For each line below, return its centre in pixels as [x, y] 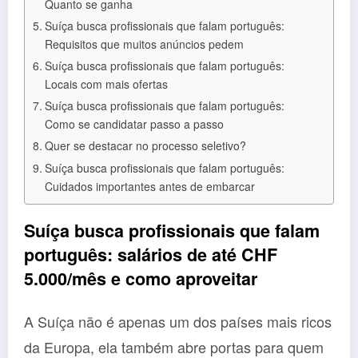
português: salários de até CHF [151, 254]
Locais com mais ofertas [106, 84]
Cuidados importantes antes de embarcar [149, 186]
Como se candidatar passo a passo [134, 123]
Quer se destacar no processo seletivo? [145, 145]
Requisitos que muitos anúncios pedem [144, 44]
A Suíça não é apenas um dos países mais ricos [178, 322]
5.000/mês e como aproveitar [141, 278]
